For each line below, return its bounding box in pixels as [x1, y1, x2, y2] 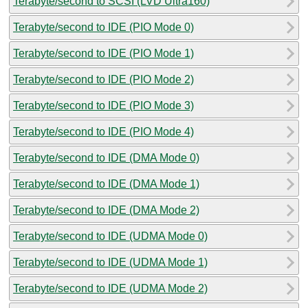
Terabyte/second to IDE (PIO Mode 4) [13, 125, 194, 137]
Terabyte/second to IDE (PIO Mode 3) [13, 99, 194, 111]
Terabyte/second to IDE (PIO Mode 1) [13, 47, 194, 59]
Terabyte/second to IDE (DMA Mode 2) [13, 203, 199, 216]
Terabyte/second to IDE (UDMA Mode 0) [13, 230, 208, 242]
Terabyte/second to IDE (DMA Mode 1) [13, 177, 199, 190]
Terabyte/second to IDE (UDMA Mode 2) [13, 282, 208, 294]
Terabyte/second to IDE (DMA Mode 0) [13, 151, 199, 164]
